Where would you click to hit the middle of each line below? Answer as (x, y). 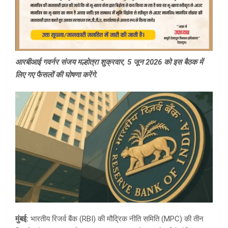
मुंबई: (23, 219)
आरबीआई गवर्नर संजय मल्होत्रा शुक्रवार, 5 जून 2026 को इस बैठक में (109, 62)
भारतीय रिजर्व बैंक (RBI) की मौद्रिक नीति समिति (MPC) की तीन (117, 219)
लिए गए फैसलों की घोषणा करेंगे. (56, 75)
